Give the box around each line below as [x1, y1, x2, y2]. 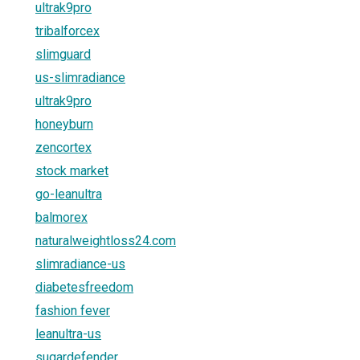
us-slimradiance [35, 69, 125, 85]
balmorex [35, 209, 88, 225]
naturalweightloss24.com [35, 232, 176, 248]
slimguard [35, 46, 91, 62]
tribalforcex [35, 22, 100, 39]
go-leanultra [35, 186, 102, 202]
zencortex [35, 139, 92, 155]
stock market [35, 162, 108, 178]
